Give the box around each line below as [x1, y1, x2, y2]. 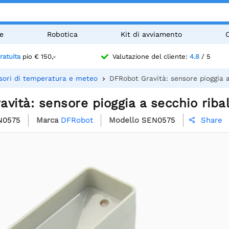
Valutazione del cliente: [112, 53, 190, 61]
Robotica [47, 30, 78, 38]
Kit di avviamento [121, 30, 182, 38]
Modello [109, 115, 139, 125]
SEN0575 [142, 115, 175, 125]
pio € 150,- [20, 53, 57, 61]
